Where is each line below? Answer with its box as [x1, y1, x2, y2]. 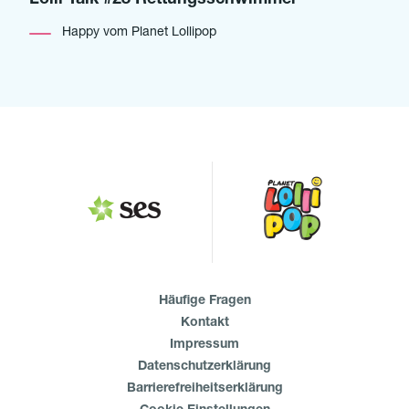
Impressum [170, 339, 239, 351]
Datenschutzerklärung [138, 361, 271, 373]
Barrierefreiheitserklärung [126, 383, 283, 395]
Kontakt [180, 317, 229, 330]
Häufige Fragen [158, 295, 251, 308]
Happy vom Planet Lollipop [62, 26, 216, 39]
